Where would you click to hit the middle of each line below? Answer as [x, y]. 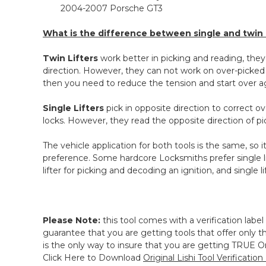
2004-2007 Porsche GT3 [112, 9]
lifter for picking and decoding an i [113, 171]
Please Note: [72, 221]
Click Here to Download [93, 258]
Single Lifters [73, 108]
